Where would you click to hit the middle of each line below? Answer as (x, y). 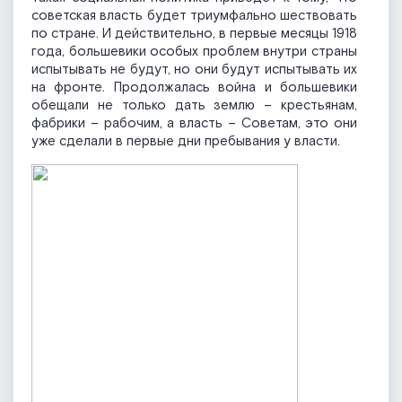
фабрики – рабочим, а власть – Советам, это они (194, 124)
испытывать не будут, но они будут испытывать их (194, 70)
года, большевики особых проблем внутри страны (194, 52)
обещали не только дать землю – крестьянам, (194, 106)
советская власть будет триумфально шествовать (194, 16)
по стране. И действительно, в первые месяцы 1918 (194, 34)
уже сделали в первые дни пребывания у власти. (186, 142)
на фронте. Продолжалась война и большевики (194, 88)
